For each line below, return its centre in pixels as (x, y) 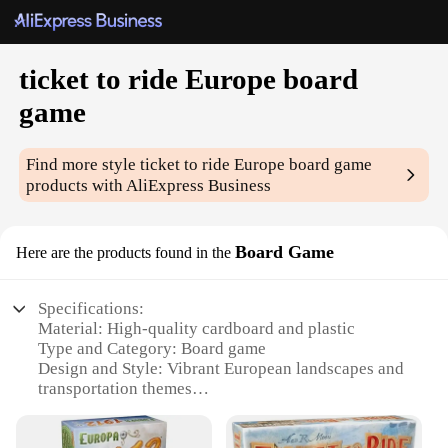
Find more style (83, 165)
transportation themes (115, 389)
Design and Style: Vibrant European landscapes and (221, 369)
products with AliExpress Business (149, 186)
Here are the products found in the (123, 253)
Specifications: (91, 309)
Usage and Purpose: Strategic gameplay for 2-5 (205, 409)
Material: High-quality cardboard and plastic (197, 329)
